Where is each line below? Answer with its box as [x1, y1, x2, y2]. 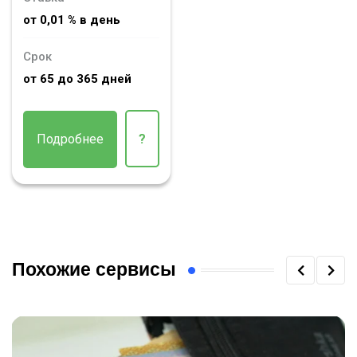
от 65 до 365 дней [23, 72, 131, 86]
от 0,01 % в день [23, 12, 120, 27]
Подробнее [37, 131, 104, 147]
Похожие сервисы [12, 260, 176, 280]
